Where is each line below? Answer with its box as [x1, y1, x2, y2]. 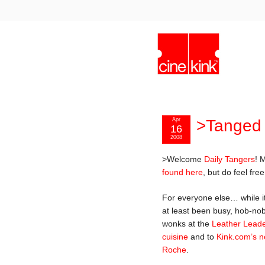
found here [162, 167, 203, 177]
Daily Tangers [204, 154, 255, 164]
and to [188, 231, 216, 241]
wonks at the [162, 218, 212, 228]
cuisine [162, 231, 188, 241]
